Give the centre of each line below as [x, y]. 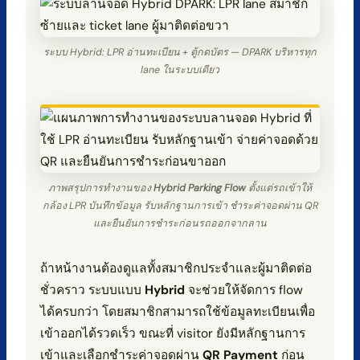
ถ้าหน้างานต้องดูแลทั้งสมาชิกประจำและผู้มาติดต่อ [176, 268]
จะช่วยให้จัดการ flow [243, 290]
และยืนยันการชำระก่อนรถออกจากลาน [180, 223]
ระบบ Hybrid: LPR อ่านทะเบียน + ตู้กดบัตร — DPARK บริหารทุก [180, 52]
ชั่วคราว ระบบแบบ [92, 290]
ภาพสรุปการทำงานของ [101, 188]
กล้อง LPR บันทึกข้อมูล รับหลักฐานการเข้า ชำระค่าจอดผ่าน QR [180, 206]
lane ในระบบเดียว [180, 70]
